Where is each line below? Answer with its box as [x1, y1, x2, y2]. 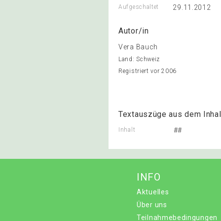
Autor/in [118, 26, 149, 36]
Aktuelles [137, 188, 169, 196]
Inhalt [118, 126, 136, 133]
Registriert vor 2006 [118, 68, 177, 74]
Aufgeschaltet [118, 3, 159, 10]
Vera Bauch [118, 43, 158, 51]
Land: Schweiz [118, 56, 160, 63]
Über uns [137, 201, 167, 209]
